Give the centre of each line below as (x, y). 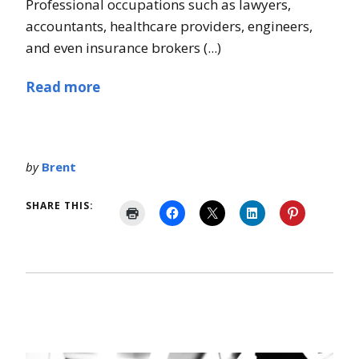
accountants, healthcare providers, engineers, (169, 26)
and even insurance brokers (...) (123, 47)
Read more (63, 87)
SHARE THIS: (60, 205)
